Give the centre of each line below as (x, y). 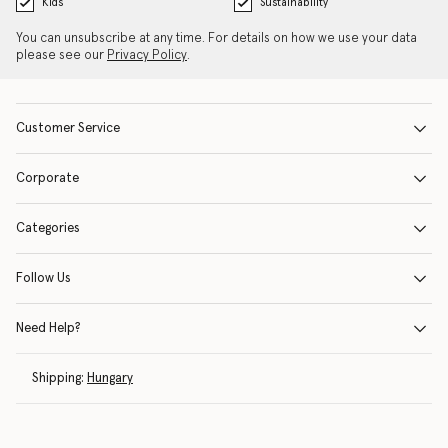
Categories (48, 228)
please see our (61, 55)
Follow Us (43, 278)
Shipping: (58, 378)
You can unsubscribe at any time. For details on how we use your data (216, 38)
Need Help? (48, 328)
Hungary (110, 378)
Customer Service (68, 128)
